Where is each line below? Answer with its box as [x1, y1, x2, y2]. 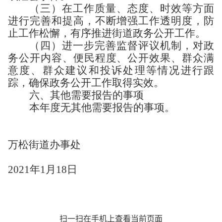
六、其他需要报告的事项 [29, 89, 144, 101]
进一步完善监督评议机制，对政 [62, 40, 214, 52]
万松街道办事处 [8, 139, 81, 151]
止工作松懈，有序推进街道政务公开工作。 [8, 27, 206, 39]
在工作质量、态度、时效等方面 [62, 2, 214, 14]
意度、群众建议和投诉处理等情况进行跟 [8, 64, 214, 76]
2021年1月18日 [8, 164, 77, 175]
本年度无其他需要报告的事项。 [29, 102, 175, 113]
